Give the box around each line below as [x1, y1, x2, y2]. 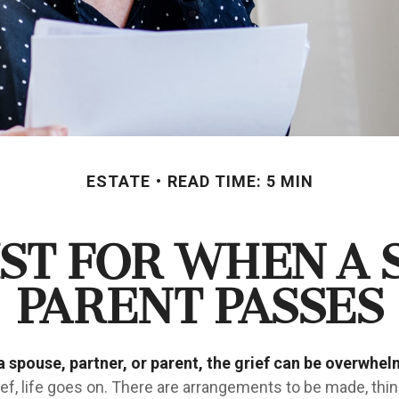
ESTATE [85, 172, 151, 191]
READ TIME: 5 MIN [167, 172, 313, 191]
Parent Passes [15, 289, 384, 333]
